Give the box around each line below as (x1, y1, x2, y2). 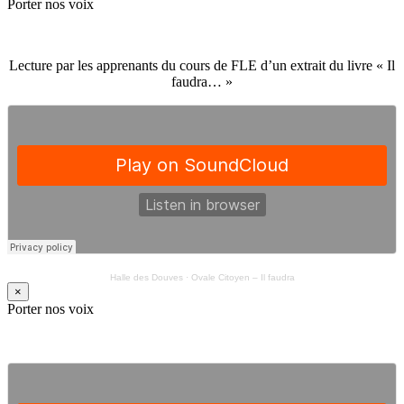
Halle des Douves (109, 272, 183, 283)
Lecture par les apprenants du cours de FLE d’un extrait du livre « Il (9, 58, 395, 74)
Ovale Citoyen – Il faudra (190, 272, 295, 283)
